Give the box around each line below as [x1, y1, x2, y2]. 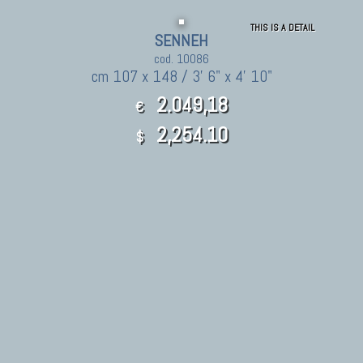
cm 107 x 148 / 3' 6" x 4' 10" [91, 66, 272, 87]
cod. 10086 [154, 49, 209, 67]
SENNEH [155, 30, 208, 51]
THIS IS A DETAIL [250, 20, 314, 34]
